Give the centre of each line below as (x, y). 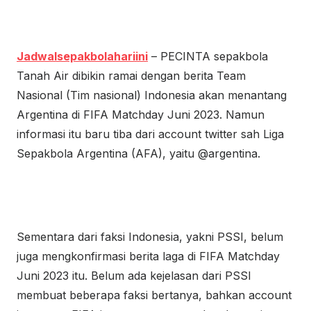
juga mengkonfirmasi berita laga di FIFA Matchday (148, 256)
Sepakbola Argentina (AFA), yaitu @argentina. (138, 153)
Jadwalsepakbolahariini (82, 56)
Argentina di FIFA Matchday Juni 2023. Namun (141, 115)
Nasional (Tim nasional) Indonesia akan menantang (152, 95)
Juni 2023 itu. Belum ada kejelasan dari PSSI (134, 276)
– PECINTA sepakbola (208, 56)
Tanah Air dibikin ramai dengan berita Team (131, 76)
